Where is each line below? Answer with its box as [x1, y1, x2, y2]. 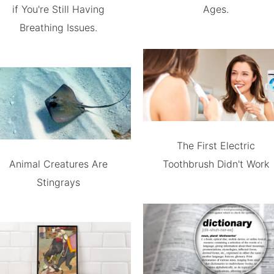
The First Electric [176, 139, 255, 152]
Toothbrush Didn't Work [162, 158, 269, 171]
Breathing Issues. [19, 21, 97, 34]
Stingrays [36, 176, 80, 189]
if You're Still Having [12, 2, 105, 15]
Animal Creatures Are [9, 158, 108, 171]
